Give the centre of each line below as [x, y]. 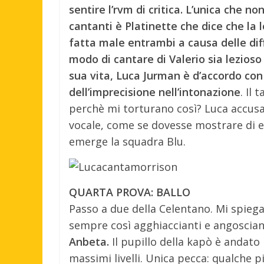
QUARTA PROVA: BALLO [130, 192]
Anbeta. [89, 241]
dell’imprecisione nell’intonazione [155, 92]
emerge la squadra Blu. [127, 141]
